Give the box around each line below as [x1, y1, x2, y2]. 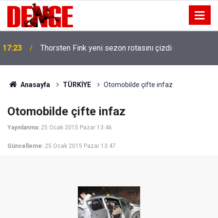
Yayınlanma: [7, 124, 39, 131]
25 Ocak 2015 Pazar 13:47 [45, 143, 116, 149]
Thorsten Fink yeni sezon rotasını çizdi [40, 43, 172, 53]
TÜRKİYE [62, 81, 91, 89]
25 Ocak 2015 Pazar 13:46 [41, 124, 112, 131]
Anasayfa [18, 81, 50, 89]
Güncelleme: [7, 143, 43, 149]
